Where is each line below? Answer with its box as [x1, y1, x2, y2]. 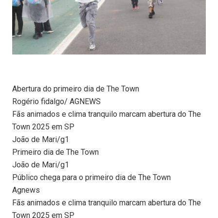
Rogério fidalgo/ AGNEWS [12, 97, 101, 107]
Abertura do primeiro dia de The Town [12, 84, 139, 94]
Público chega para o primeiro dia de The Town [12, 173, 171, 182]
